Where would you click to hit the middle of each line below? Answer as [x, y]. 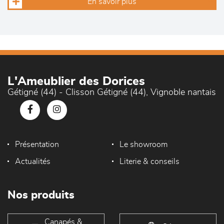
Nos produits [41, 195]
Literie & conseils [149, 162]
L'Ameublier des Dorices [76, 82]
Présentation [37, 145]
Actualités [33, 162]
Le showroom [143, 145]
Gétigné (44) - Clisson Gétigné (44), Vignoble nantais [112, 93]
